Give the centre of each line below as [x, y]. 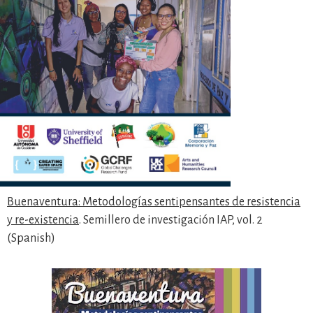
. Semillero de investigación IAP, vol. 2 [171, 220]
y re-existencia [43, 220]
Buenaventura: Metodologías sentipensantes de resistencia [154, 202]
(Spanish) [31, 238]
